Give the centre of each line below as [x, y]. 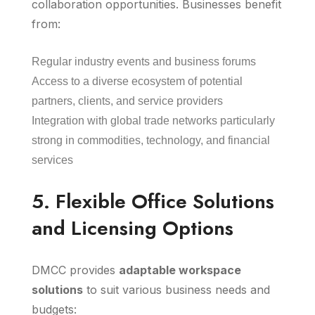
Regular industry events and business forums [144, 62]
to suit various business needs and [176, 290]
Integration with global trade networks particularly [153, 121]
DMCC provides [75, 270]
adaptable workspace [180, 270]
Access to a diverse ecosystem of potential [137, 81]
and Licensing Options [133, 228]
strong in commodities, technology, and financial [151, 140]
